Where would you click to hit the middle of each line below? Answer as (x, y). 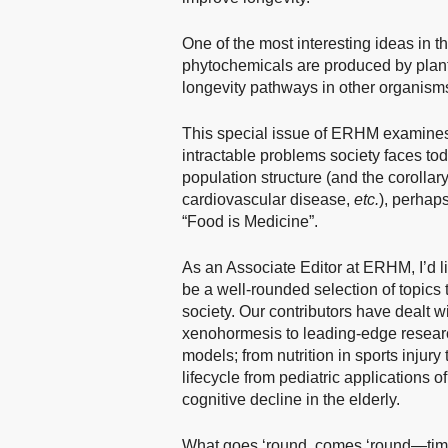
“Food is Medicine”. (250, 221)
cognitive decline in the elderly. (291, 399)
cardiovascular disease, (268, 199)
